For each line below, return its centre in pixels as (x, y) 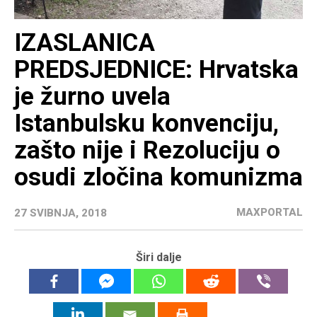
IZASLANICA (85, 43)
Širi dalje (158, 258)
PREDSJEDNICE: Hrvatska (156, 70)
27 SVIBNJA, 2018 (60, 213)
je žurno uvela (92, 97)
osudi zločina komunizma (158, 178)
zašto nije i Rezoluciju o (147, 151)
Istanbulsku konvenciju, (146, 124)
